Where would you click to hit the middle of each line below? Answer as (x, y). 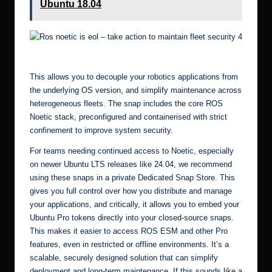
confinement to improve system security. (103, 130)
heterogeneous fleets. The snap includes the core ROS (126, 103)
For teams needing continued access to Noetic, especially (132, 151)
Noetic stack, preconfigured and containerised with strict (128, 117)
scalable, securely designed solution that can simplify (124, 257)
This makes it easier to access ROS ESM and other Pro (129, 231)
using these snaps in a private (84, 177)
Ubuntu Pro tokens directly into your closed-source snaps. (132, 217)
